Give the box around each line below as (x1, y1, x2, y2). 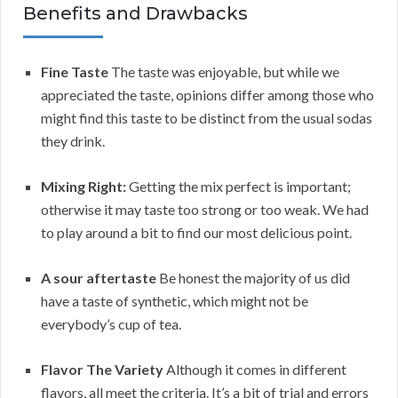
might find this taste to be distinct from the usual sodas (41, 108, 372, 126)
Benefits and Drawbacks (23, 2, 248, 24)
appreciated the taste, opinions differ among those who (41, 85, 374, 103)
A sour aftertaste (41, 268, 156, 286)
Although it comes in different (163, 360, 346, 378)
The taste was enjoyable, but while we (108, 62, 339, 80)
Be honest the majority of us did (156, 268, 350, 286)
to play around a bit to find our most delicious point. (41, 223, 352, 241)
